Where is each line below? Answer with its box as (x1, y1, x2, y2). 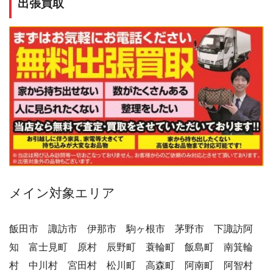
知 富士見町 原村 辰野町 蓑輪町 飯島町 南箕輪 (9, 242, 253, 253)
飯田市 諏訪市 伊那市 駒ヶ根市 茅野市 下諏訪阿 (9, 224, 253, 235)
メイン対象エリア (9, 186, 115, 200)
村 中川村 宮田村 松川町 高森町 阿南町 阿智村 (9, 260, 263, 271)
